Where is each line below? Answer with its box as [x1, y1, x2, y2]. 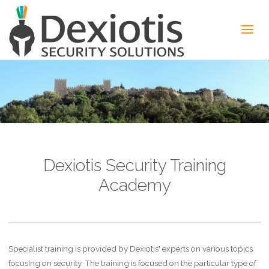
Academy [98, 175, 171, 195]
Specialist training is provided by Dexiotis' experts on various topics [8, 243, 253, 253]
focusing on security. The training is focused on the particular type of [8, 258, 256, 268]
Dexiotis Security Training [43, 156, 226, 175]
